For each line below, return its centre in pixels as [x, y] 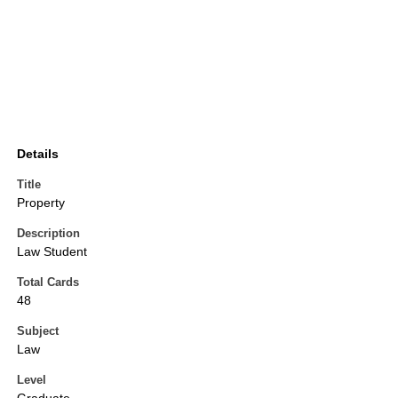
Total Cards [48, 283]
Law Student [52, 252]
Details [38, 154]
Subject [38, 331]
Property [41, 203]
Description [48, 234]
